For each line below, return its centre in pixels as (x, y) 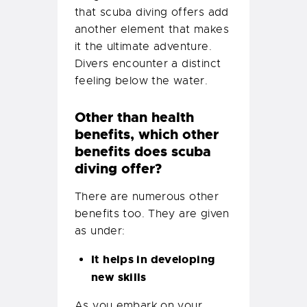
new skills (119, 278)
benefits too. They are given (152, 214)
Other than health (134, 118)
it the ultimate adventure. (143, 47)
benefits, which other (147, 135)
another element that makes (152, 30)
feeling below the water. (142, 81)
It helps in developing (153, 260)
